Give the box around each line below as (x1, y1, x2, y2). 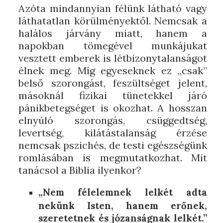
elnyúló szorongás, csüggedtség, (18, 114, 207, 126)
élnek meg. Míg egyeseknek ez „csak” (18, 64, 207, 77)
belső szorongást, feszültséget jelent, (18, 77, 207, 89)
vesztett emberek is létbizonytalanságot (18, 52, 207, 64)
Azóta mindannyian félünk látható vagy (18, 2, 207, 14)
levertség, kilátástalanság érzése (18, 126, 207, 139)
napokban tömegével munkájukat (18, 39, 207, 52)
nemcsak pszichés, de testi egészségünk (18, 139, 207, 151)
